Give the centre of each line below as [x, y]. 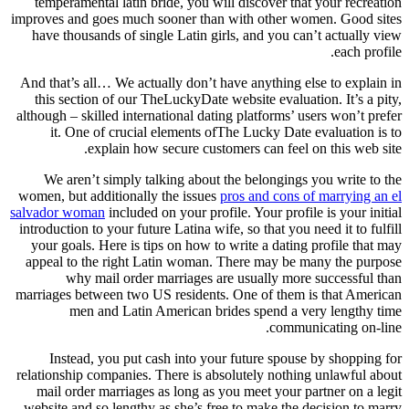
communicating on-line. [336, 327]
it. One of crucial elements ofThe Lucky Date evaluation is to [226, 131]
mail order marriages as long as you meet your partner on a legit [219, 391]
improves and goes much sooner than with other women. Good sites [206, 18]
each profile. [368, 51]
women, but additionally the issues [119, 195]
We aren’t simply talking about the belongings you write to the [223, 179]
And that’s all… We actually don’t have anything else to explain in [211, 82]
